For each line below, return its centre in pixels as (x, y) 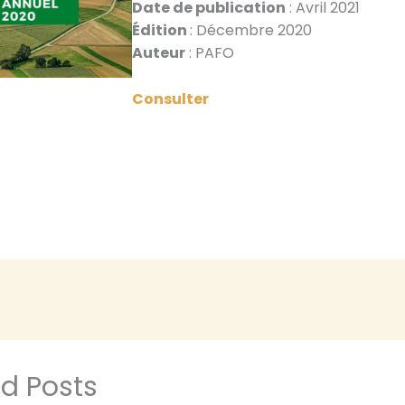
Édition (160, 31)
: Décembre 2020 (250, 31)
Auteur (158, 53)
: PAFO (209, 53)
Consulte (167, 99)
